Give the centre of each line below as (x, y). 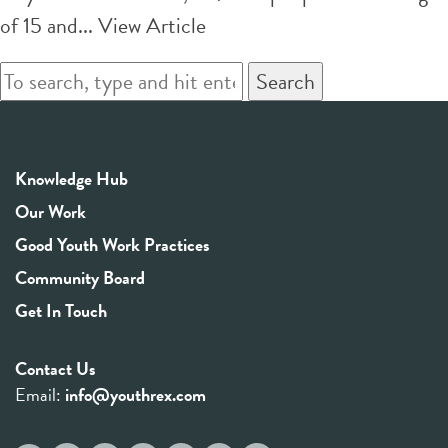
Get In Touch (61, 310)
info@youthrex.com (135, 394)
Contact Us (55, 368)
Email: (40, 394)
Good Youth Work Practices (112, 244)
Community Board (80, 277)
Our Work (50, 211)
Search (285, 81)
